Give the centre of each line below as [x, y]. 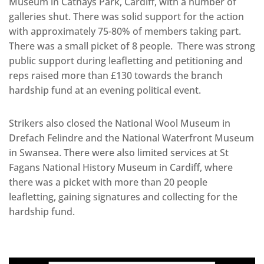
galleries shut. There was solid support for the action [126, 17]
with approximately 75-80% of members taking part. [125, 32]
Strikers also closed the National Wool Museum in [120, 123]
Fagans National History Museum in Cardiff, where [121, 168]
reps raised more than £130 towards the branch [116, 76]
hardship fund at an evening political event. [105, 90]
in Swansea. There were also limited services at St [119, 153]
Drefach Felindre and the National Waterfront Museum [131, 138]
